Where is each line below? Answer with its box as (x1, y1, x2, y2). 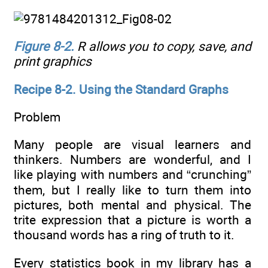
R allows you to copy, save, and (74, 39, 251, 54)
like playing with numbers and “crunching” (14, 167, 251, 182)
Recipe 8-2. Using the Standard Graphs (14, 81, 229, 97)
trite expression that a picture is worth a (14, 212, 251, 228)
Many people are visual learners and (14, 137, 251, 153)
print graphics (14, 54, 92, 69)
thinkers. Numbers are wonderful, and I (14, 152, 251, 167)
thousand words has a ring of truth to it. (14, 227, 234, 243)
